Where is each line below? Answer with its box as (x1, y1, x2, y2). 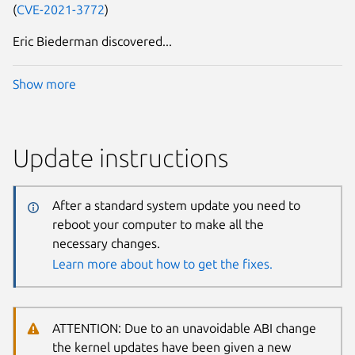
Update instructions (13, 143, 228, 173)
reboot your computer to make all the (52, 216, 264, 231)
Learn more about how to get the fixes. (52, 256, 273, 271)
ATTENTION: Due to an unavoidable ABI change (52, 320, 316, 335)
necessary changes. (52, 235, 160, 250)
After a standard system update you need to (52, 197, 300, 212)
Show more (13, 77, 76, 92)
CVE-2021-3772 (17, 2, 105, 17)
